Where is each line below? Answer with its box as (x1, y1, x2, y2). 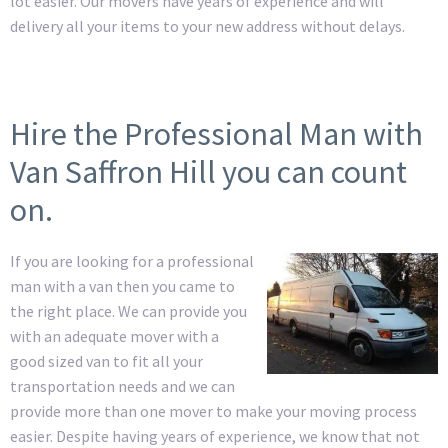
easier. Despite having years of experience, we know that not (10, 425, 420, 446)
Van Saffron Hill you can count (10, 151, 407, 192)
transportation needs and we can (10, 375, 235, 396)
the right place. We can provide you (10, 300, 247, 321)
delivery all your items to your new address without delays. (10, 15, 405, 36)
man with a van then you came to (10, 275, 235, 296)
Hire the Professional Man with (10, 113, 423, 154)
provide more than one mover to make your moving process (10, 400, 417, 421)
